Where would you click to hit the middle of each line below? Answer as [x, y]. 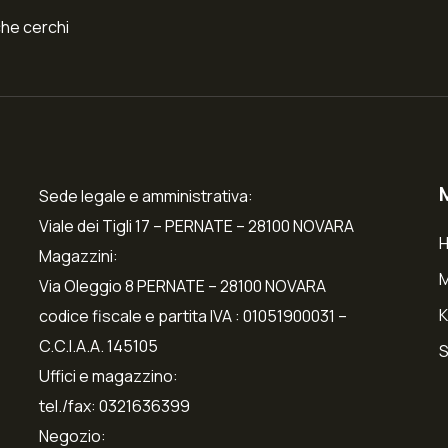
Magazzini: [78, 256]
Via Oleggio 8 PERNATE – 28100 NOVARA [182, 286]
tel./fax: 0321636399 [114, 406]
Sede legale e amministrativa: [145, 196]
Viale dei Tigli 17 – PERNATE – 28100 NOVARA [196, 226]
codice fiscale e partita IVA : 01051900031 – [192, 316]
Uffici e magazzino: [108, 376]
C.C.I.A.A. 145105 [98, 346]
